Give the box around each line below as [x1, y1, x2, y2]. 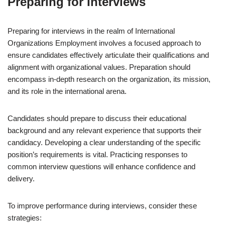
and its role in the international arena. [8, 87, 127, 95]
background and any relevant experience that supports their [8, 126, 201, 135]
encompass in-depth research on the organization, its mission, [8, 75, 210, 83]
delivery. [8, 174, 35, 183]
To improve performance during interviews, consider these [8, 201, 197, 210]
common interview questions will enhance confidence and [8, 162, 195, 171]
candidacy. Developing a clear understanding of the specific [8, 138, 201, 147]
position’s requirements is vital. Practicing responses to [8, 150, 187, 159]
